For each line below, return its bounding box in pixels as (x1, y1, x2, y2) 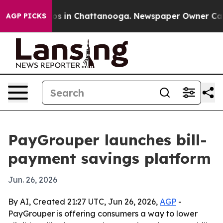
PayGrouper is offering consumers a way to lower (8, 209, 198, 219)
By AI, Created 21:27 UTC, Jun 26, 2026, (8, 197, 160, 207)
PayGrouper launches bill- (8, 130, 207, 149)
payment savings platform (8, 149, 211, 168)
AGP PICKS (6, 11, 46, 20)
